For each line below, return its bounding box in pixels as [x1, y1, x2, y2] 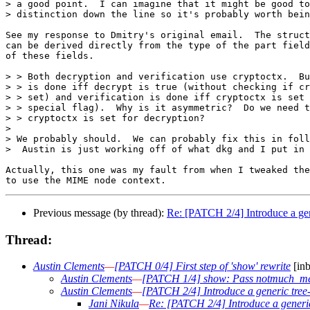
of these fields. [6, 50, 94, 61]
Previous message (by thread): [33, 206, 167, 219]
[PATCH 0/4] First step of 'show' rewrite [114, 260, 291, 273]
